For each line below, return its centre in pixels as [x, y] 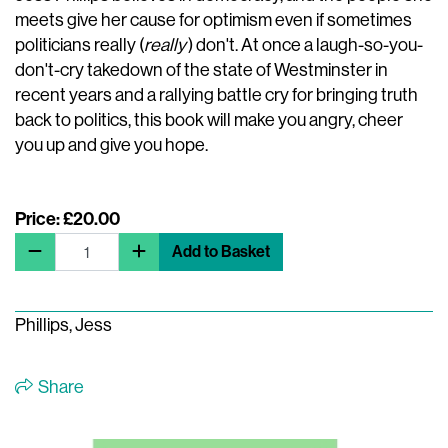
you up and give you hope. [111, 145]
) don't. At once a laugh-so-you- [305, 45]
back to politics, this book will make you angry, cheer [209, 120]
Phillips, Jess [63, 325]
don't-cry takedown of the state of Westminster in [201, 70]
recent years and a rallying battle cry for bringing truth [216, 95]
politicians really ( [79, 45]
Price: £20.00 [67, 219]
